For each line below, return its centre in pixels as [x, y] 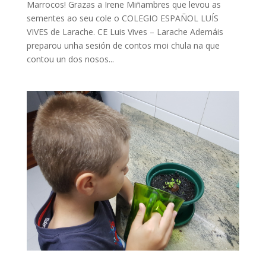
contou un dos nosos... [70, 59]
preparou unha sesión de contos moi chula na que [123, 45]
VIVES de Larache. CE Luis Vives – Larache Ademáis [125, 31]
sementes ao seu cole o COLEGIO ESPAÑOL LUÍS [122, 18]
